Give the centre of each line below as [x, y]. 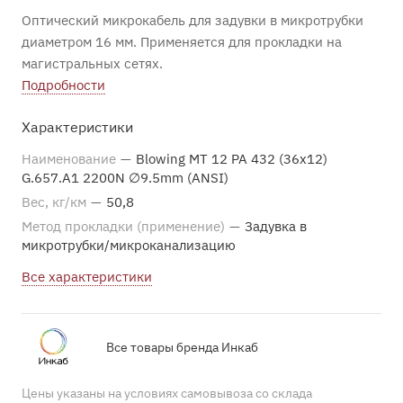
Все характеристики [87, 277]
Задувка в [276, 226]
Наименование [71, 159]
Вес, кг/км [56, 202]
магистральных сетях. [92, 63]
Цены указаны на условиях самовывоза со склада [167, 393]
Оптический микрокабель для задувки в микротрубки [193, 20]
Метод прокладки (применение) [125, 226]
